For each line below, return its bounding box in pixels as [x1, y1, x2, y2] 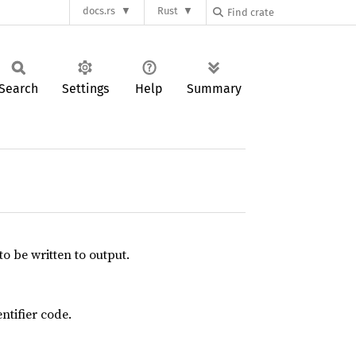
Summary [187, 81, 242, 96]
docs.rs [83, 5, 116, 17]
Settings [61, 81, 109, 96]
